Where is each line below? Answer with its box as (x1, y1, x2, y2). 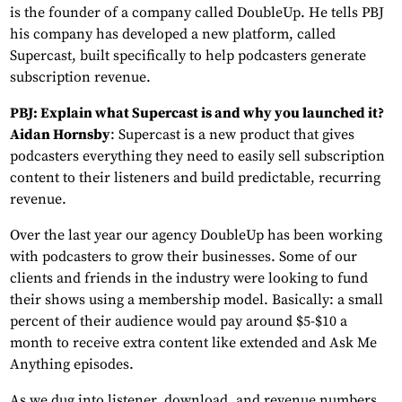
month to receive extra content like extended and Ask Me (10, 334, 377, 353)
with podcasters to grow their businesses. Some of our (10, 248, 357, 267)
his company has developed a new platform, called (10, 25, 336, 44)
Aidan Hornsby (10, 126, 110, 144)
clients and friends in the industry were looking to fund (10, 269, 368, 288)
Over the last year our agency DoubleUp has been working (10, 226, 382, 245)
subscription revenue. (10, 68, 151, 87)
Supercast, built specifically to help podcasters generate (10, 47, 366, 66)
